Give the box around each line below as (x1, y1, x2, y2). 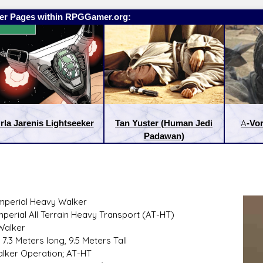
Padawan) (143, 130, 184, 142)
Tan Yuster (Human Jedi (115, 117, 213, 129)
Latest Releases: (131, 215, 200, 227)
